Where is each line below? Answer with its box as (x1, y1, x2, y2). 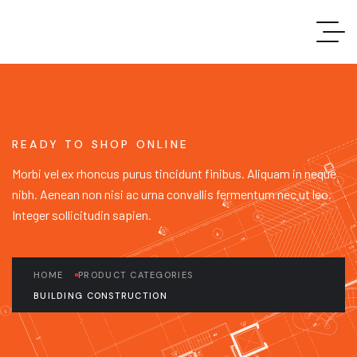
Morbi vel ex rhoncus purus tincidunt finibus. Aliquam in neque (12, 166, 336, 181)
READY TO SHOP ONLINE (12, 137, 189, 151)
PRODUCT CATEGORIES (78, 269, 194, 280)
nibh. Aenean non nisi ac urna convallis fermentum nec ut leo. (12, 186, 331, 202)
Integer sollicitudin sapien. (12, 207, 151, 222)
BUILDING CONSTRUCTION (33, 290, 167, 301)
